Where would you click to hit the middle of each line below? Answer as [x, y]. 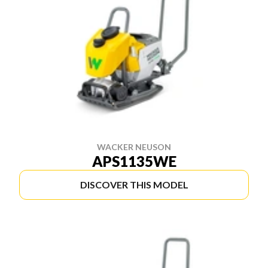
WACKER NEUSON [134, 147]
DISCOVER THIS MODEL [134, 185]
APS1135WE [134, 161]
